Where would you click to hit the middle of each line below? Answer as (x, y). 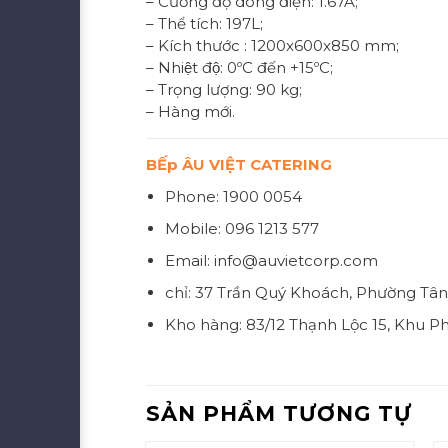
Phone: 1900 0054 (234, 196)
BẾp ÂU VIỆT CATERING (238, 164)
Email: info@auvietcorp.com (272, 260)
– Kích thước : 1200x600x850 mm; (272, 45)
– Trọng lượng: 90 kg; (223, 89)
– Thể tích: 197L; (204, 23)
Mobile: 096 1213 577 (242, 228)
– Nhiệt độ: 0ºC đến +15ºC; (239, 67)
